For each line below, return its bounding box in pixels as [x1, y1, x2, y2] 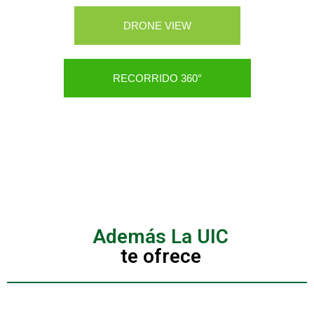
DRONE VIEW [123, 20, 191, 32]
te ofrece [120, 245, 201, 268]
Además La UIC [93, 225, 228, 248]
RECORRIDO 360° [112, 72, 202, 84]
